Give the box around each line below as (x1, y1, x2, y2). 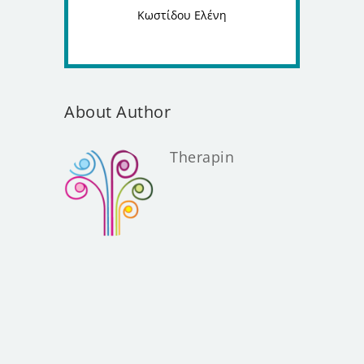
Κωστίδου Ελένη (137, 6, 227, 23)
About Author (64, 100, 171, 123)
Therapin (170, 146, 234, 167)
